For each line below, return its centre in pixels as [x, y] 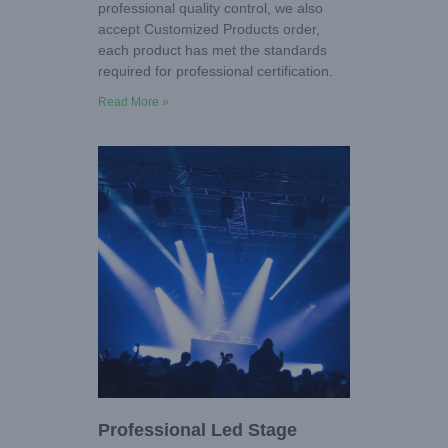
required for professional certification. [215, 71]
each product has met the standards [212, 50]
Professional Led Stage [197, 430]
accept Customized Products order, [209, 29]
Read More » [133, 102]
